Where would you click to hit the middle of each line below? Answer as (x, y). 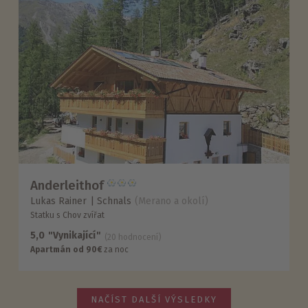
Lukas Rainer (59, 201)
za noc (115, 250)
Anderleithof (67, 185)
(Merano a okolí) (172, 201)
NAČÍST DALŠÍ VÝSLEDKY (154, 299)
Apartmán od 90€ (66, 250)
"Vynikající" (75, 236)
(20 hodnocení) (133, 238)
